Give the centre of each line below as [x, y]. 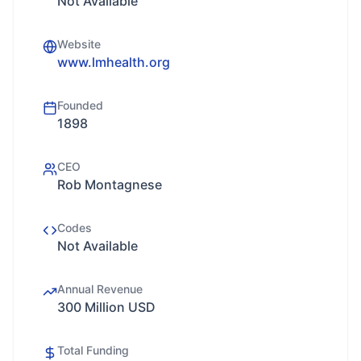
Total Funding [93, 350]
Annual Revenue [100, 289]
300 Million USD [106, 307]
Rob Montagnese [110, 185]
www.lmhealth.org [114, 62]
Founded [80, 105]
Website [79, 44]
